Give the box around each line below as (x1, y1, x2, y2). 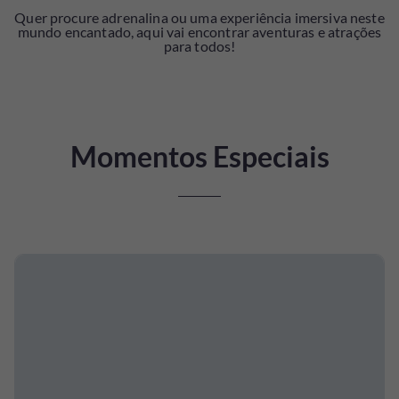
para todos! (163, 37, 236, 54)
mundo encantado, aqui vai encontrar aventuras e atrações (17, 22, 382, 40)
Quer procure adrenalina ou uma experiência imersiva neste (14, 8, 385, 26)
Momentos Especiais (69, 138, 330, 174)
